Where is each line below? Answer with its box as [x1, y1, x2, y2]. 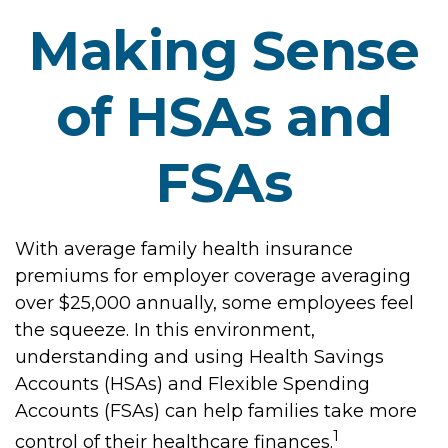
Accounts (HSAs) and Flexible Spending [15, 373, 370, 395]
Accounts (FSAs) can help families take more [15, 400, 417, 422]
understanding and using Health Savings [15, 346, 384, 368]
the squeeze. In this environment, [15, 319, 315, 341]
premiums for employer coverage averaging [15, 265, 411, 287]
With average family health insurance [15, 238, 353, 260]
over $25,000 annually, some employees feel [15, 292, 414, 314]
